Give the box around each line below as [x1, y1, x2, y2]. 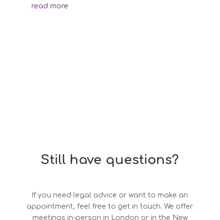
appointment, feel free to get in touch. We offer [27, 203, 193, 211]
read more [31, 2, 68, 10]
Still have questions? [41, 153, 179, 167]
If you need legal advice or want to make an [31, 192, 189, 199]
